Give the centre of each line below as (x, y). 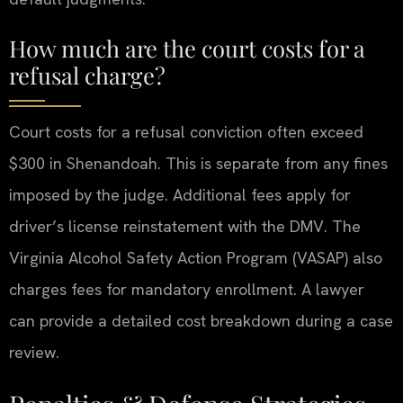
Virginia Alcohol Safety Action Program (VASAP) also (196, 258)
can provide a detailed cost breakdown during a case (201, 321)
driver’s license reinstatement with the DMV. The (185, 227)
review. (34, 353)
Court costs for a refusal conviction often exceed (186, 132)
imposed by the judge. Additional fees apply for (180, 195)
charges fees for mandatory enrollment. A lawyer (187, 290)
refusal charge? (87, 75)
